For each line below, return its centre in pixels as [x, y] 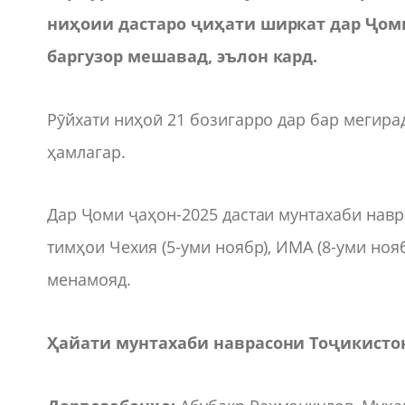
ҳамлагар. [86, 151]
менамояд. [89, 280]
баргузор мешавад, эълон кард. [183, 57]
